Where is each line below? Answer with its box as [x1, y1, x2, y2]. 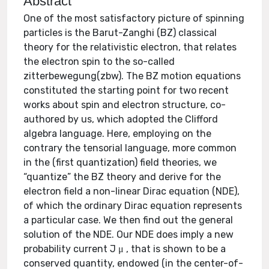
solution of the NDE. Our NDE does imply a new [23, 229, 234, 240]
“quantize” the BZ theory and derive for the [23, 171, 222, 183]
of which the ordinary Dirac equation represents [23, 200, 243, 211]
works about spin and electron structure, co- [23, 99, 226, 110]
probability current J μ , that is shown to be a [23, 243, 226, 255]
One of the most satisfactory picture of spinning [23, 13, 245, 24]
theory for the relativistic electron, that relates [23, 41, 237, 53]
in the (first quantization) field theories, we [23, 157, 217, 168]
